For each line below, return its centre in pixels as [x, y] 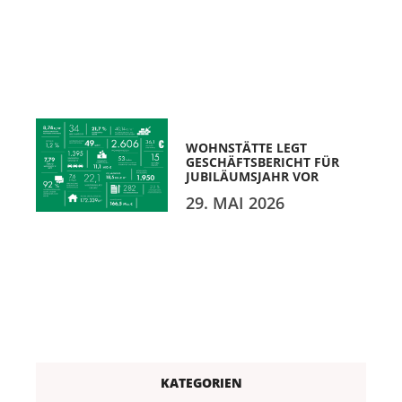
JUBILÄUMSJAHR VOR [253, 177]
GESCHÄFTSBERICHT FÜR [263, 162]
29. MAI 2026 [236, 203]
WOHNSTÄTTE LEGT [247, 148]
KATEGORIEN [201, 382]
